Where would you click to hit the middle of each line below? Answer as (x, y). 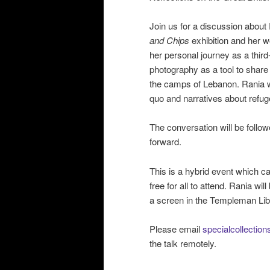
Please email (176, 229)
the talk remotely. (184, 243)
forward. (167, 142)
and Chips (169, 40)
